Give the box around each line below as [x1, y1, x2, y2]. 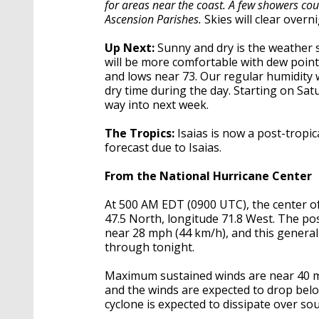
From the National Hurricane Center [105, 167, 312, 184]
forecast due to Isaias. [105, 139, 221, 155]
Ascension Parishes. [105, 11, 202, 27]
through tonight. [105, 239, 197, 255]
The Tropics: [105, 125, 174, 141]
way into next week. [105, 96, 211, 113]
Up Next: [105, 39, 155, 56]
